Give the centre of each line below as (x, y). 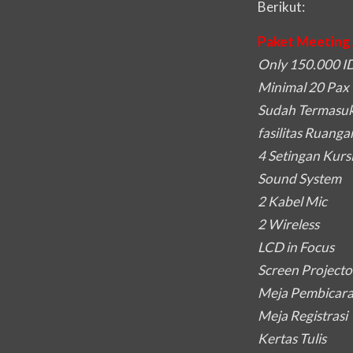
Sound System (299, 178)
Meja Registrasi (303, 315)
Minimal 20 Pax (303, 87)
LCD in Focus (296, 247)
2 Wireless (288, 224)
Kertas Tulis (292, 338)
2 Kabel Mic (292, 201)
